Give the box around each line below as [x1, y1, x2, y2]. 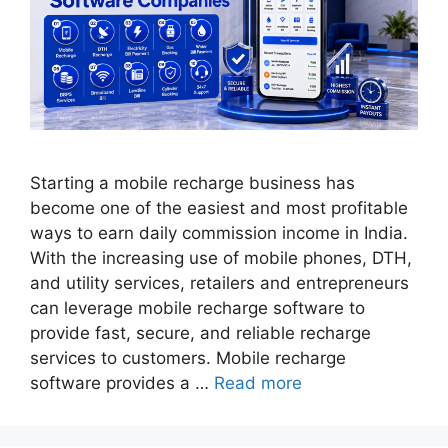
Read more [214, 372, 302, 393]
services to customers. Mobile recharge [30, 347, 346, 368]
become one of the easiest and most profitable [30, 197, 408, 218]
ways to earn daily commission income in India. [30, 222, 408, 243]
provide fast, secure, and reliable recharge [30, 322, 371, 343]
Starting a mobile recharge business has [30, 172, 355, 193]
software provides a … [30, 372, 214, 393]
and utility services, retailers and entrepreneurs [30, 272, 409, 293]
